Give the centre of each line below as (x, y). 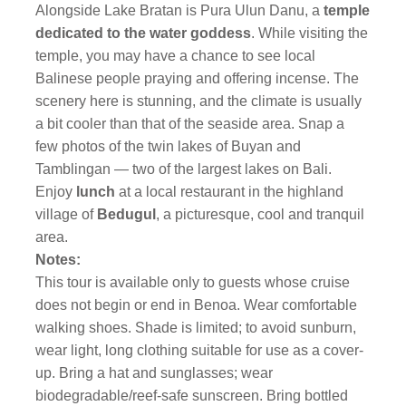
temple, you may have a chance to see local (176, 56)
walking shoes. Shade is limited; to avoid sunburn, (196, 328)
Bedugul (127, 214)
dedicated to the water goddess (144, 33)
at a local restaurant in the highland (232, 192)
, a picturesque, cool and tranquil (261, 214)
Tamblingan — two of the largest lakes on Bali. (184, 169)
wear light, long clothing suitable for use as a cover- (200, 350)
